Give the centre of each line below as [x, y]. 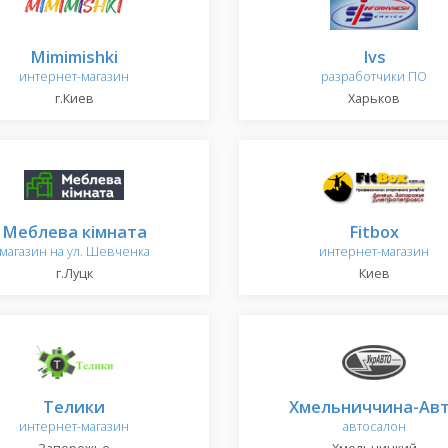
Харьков [374, 98]
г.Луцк [74, 273]
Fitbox [374, 231]
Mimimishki [74, 56]
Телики [74, 406]
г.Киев [74, 98]
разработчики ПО [374, 76]
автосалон [374, 426]
